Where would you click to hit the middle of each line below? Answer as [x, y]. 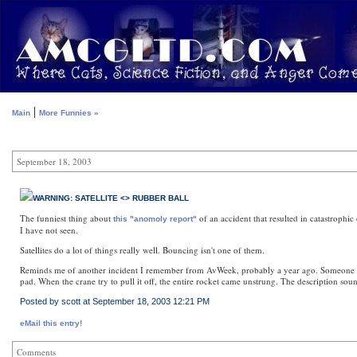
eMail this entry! [51, 323]
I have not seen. [49, 230]
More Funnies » [69, 113]
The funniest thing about [67, 218]
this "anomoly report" [155, 219]
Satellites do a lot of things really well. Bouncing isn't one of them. [142, 250]
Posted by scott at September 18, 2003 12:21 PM [115, 301]
